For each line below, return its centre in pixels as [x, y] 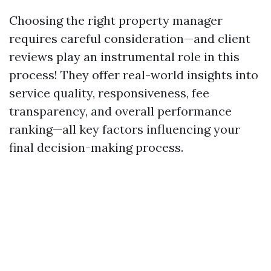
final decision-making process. [96, 147]
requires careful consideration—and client [130, 38]
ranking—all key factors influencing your [125, 129]
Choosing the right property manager [116, 20]
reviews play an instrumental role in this [124, 57]
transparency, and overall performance [120, 111]
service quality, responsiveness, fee [109, 93]
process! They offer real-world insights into [134, 75]
